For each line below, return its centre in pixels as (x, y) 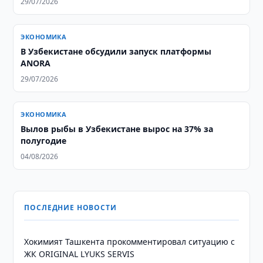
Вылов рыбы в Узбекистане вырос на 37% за (117, 129)
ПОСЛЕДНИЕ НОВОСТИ (70, 208)
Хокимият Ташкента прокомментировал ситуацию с (130, 242)
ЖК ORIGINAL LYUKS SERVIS (80, 254)
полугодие (44, 141)
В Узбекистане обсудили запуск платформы (116, 51)
